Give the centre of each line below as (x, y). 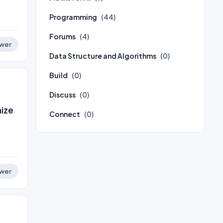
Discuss (62, 95)
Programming (73, 17)
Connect (65, 114)
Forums (62, 36)
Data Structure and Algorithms (103, 56)
